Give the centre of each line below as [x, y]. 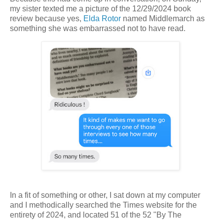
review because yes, [47, 19]
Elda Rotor [102, 19]
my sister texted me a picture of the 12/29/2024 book [100, 9]
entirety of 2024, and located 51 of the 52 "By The [96, 215]
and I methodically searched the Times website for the [103, 205]
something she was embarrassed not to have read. [98, 29]
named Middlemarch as [163, 19]
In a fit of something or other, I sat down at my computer [105, 195]
